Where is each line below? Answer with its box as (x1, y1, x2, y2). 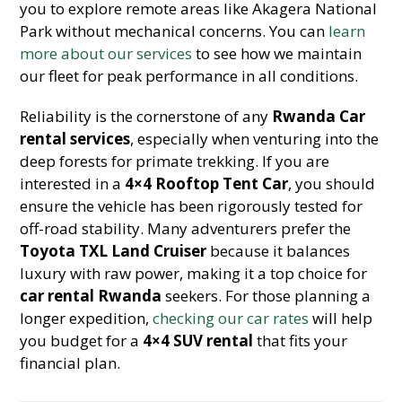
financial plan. (20, 353, 121, 373)
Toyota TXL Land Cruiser (20, 240, 207, 261)
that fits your (253, 330, 348, 351)
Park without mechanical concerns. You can (20, 21, 329, 41)
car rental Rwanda (20, 285, 162, 306)
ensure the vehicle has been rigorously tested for (20, 196, 363, 216)
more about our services (20, 43, 193, 64)
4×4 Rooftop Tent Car (125, 173, 289, 194)
